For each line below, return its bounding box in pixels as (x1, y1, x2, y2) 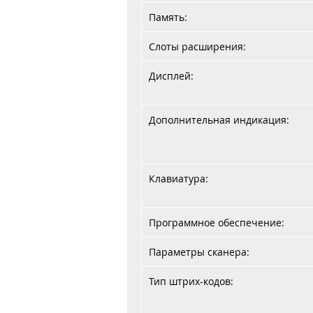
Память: (149, 10, 187, 24)
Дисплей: (149, 69, 194, 82)
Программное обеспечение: (149, 216, 284, 229)
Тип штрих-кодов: (149, 275, 233, 288)
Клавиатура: (149, 172, 208, 185)
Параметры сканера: (149, 245, 249, 259)
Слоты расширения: (149, 40, 246, 53)
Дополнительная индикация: (149, 113, 289, 126)
